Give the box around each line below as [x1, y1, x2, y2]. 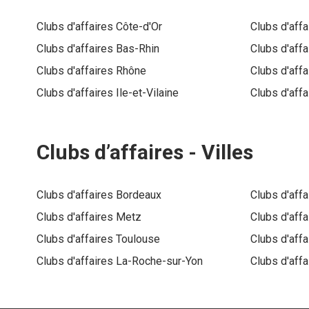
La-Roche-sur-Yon [116, 255, 203, 268]
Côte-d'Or [116, 20, 162, 34]
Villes [201, 140, 253, 165]
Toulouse [116, 232, 160, 246]
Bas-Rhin [116, 42, 159, 56]
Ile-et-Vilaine [116, 86, 179, 100]
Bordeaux [116, 188, 161, 202]
